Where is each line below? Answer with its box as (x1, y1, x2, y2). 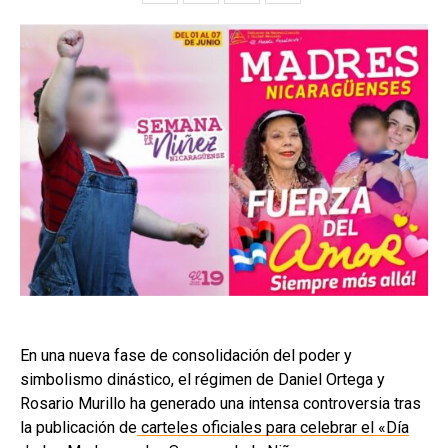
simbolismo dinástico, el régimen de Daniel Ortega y (20, 369, 385, 389)
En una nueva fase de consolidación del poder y (20, 345, 352, 365)
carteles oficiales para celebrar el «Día (137, 417, 409, 437)
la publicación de (20, 417, 137, 437)
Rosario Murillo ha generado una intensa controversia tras (20, 393, 421, 413)
